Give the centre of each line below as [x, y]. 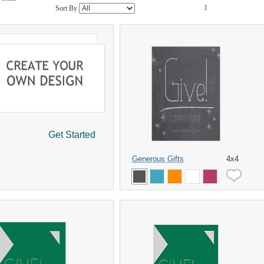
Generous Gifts [158, 159]
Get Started [72, 135]
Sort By [67, 8]
